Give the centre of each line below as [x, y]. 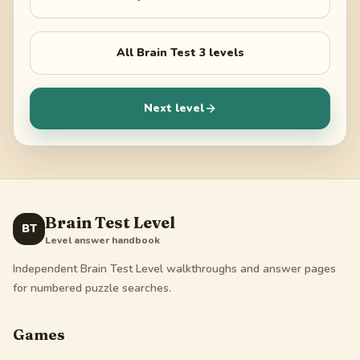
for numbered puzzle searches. [92, 288]
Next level [174, 108]
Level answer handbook [102, 240]
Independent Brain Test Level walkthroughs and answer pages [174, 268]
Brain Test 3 [171, 52]
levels [225, 52]
